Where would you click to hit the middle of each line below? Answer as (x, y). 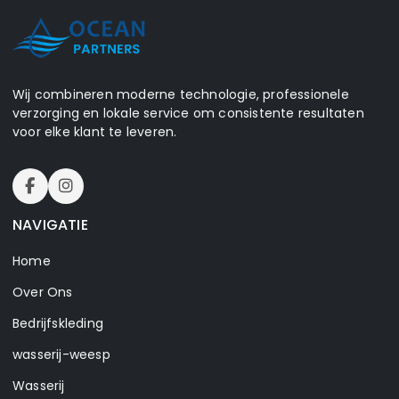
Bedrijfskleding (58, 323)
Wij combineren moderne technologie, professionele (181, 94)
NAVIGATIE (50, 225)
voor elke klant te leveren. (95, 132)
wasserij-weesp (61, 354)
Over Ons (43, 292)
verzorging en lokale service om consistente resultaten (188, 113)
